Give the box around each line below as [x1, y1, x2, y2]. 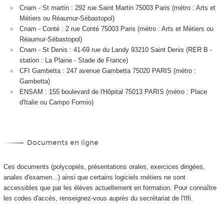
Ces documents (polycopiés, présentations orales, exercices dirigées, [3, 162, 205, 170]
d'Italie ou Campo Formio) [19, 98, 93, 106]
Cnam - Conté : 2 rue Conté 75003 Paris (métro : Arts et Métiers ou [19, 25, 213, 33]
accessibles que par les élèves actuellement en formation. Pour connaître [3, 183, 216, 191]
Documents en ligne [27, 138, 99, 147]
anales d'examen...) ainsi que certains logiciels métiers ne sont [3, 173, 185, 181]
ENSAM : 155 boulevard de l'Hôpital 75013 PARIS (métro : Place [19, 88, 207, 96]
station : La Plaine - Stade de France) [19, 56, 128, 64]
